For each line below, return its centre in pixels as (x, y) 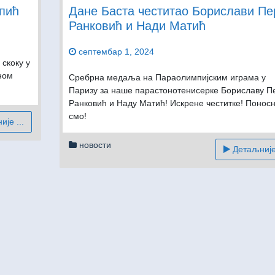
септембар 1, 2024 (116, 52)
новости (95, 145)
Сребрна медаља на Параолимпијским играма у (167, 78)
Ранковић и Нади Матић (137, 26)
